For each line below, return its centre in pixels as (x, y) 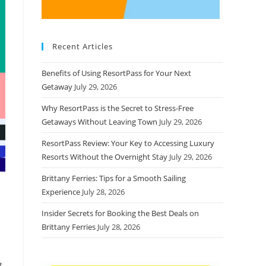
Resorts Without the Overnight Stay (104, 156)
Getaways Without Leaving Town (99, 121)
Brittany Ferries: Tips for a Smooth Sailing (114, 178)
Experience (61, 191)
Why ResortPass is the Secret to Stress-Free (118, 108)
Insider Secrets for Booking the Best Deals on (120, 213)
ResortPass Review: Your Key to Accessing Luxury (128, 143)
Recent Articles (83, 46)
